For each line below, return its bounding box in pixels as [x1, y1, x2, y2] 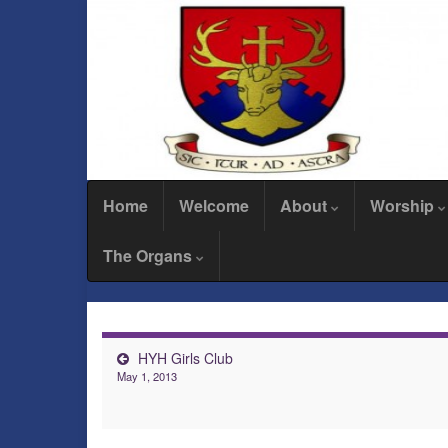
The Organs [103, 244, 196, 267]
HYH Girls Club [138, 348, 233, 368]
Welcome [179, 194, 249, 217]
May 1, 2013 [117, 368, 177, 384]
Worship [370, 194, 438, 217]
